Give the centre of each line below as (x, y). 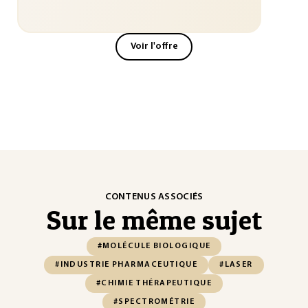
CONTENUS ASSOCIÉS (154, 197)
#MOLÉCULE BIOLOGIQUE (154, 246)
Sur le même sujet (154, 220)
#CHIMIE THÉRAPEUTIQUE (154, 283)
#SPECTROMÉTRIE (154, 302)
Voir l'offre (154, 46)
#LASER (236, 265)
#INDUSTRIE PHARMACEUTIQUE (126, 265)
